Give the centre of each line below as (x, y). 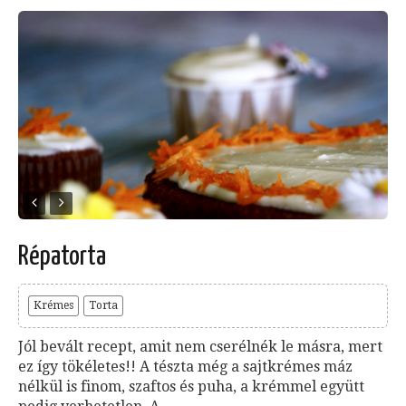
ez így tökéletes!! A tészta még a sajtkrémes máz (185, 366)
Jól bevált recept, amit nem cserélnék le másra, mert (200, 346)
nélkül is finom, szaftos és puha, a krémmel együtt (191, 386)
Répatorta (62, 256)
